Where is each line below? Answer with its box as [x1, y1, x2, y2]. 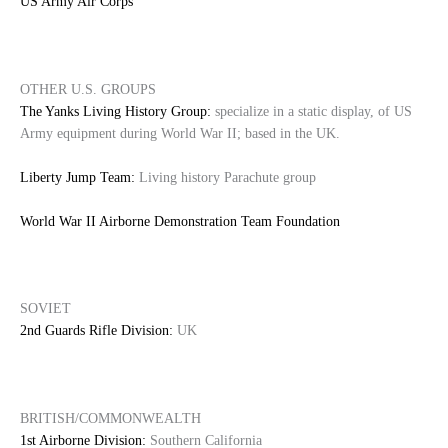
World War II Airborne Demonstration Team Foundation [20, 213, 340, 229]
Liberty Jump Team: [20, 169, 135, 185]
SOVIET [20, 301, 71, 317]
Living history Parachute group [135, 169, 316, 185]
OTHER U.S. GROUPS [20, 81, 156, 97]
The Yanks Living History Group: [20, 103, 211, 119]
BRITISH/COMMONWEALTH [20, 411, 201, 427]
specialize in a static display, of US [211, 103, 412, 119]
